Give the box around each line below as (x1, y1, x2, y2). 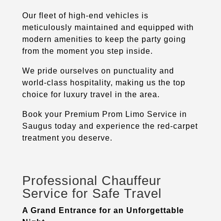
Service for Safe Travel (22, 185, 162, 201)
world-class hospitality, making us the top (22, 78, 185, 87)
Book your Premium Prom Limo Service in (22, 110, 187, 118)
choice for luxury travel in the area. (22, 90, 160, 99)
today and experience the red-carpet (54, 121, 198, 130)
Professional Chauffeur (22, 173, 161, 188)
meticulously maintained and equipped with (22, 23, 194, 32)
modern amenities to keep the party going (22, 35, 186, 43)
